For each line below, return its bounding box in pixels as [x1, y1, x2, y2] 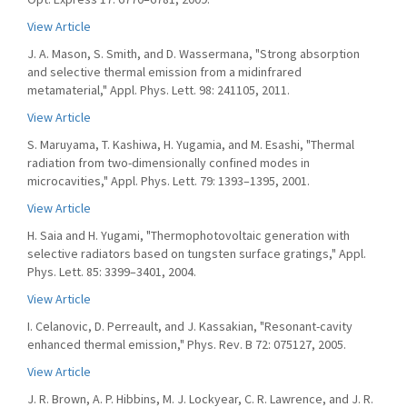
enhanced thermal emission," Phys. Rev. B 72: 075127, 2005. [27, 336, 346, 352]
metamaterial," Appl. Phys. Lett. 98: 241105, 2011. [27, 82, 290, 98]
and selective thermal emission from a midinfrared [27, 64, 302, 80]
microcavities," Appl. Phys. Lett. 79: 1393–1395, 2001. [27, 173, 310, 189]
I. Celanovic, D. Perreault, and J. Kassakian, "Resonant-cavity [27, 318, 352, 334]
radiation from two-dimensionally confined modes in [27, 154, 310, 171]
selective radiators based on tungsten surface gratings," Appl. [27, 245, 366, 262]
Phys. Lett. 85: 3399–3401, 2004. [27, 263, 196, 280]
